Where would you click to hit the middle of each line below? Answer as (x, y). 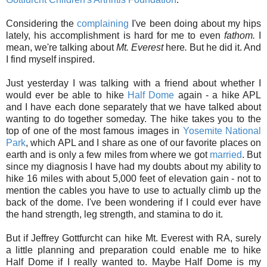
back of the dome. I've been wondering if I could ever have (133, 203)
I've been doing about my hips (195, 24)
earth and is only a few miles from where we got (108, 155)
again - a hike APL (218, 95)
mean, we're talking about (61, 48)
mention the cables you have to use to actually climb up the (133, 191)
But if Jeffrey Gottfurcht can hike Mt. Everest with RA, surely (133, 238)
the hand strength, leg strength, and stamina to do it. (114, 215)
